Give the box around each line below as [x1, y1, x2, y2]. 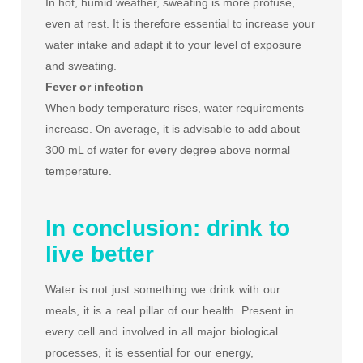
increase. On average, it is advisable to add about [45, 122, 300, 135]
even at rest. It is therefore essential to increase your [45, 17, 315, 30]
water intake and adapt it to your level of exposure [45, 38, 301, 51]
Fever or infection [45, 80, 143, 93]
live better [45, 241, 154, 267]
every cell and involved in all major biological [45, 325, 278, 338]
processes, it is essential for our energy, [45, 346, 254, 359]
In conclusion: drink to [45, 216, 290, 241]
